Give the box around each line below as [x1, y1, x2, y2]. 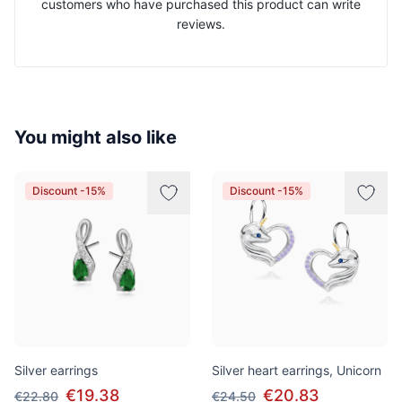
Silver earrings [14, 363, 98, 378]
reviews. [177, 16, 225, 31]
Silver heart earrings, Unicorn [212, 363, 381, 378]
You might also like [14, 127, 177, 148]
